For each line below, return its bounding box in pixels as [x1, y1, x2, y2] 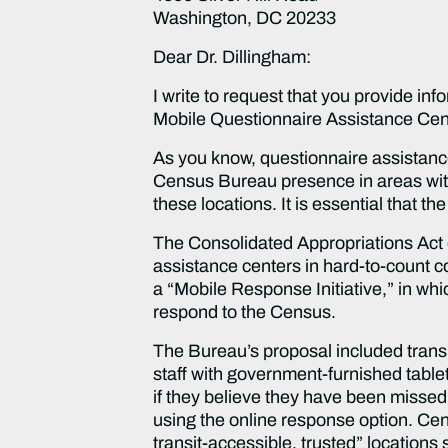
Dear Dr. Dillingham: [153, 46, 312, 67]
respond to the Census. [153, 301, 337, 322]
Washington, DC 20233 [153, 7, 341, 28]
